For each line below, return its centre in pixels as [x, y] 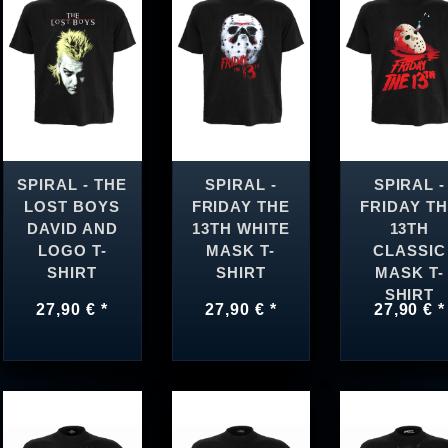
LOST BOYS [72, 206]
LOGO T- [72, 250]
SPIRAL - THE [72, 184]
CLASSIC [409, 250]
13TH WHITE [241, 228]
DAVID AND [72, 228]
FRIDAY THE [241, 206]
